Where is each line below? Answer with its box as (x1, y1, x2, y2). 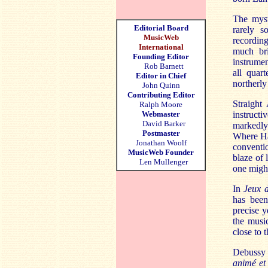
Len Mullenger (134, 157, 188, 166)
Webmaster (142, 109, 180, 118)
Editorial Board (133, 23, 188, 32)
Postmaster (142, 129, 180, 138)
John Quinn (142, 81, 180, 90)
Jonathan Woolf (135, 138, 187, 147)
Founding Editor (133, 52, 189, 61)
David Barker (136, 119, 185, 128)
